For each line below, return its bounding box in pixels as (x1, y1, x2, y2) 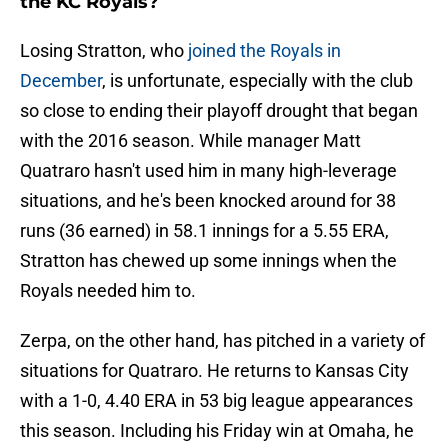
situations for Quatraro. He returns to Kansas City (20, 360, 409, 382)
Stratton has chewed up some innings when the (20, 250, 397, 272)
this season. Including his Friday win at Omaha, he (20, 420, 414, 442)
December (20, 70, 102, 92)
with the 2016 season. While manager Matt (20, 130, 361, 152)
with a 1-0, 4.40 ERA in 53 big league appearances (20, 390, 413, 412)
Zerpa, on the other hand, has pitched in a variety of (20, 330, 425, 352)
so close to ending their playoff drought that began (20, 100, 418, 122)
